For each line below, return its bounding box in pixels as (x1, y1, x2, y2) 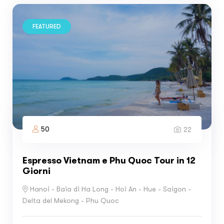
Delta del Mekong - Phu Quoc (22, 196, 119, 204)
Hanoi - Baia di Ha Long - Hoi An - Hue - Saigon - (30, 185, 191, 193)
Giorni (22, 165, 50, 176)
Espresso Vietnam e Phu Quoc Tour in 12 (22, 155, 195, 165)
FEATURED (32, 22, 61, 30)
